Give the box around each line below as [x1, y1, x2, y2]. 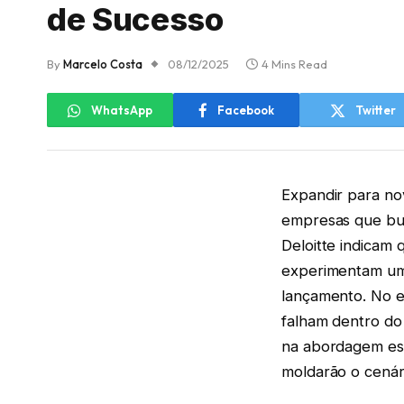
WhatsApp [91, 102, 152, 117]
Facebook [217, 102, 274, 117]
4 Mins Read [262, 57, 327, 72]
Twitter [354, 102, 396, 117]
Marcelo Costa [63, 57, 142, 72]
